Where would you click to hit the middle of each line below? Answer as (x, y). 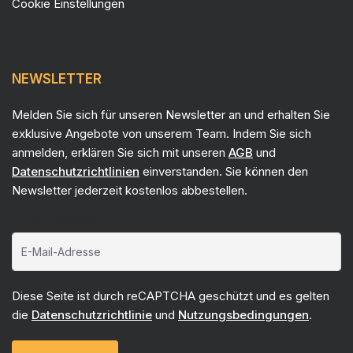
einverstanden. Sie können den (224, 171)
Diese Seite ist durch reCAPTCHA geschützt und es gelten (171, 296)
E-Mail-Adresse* (58, 220)
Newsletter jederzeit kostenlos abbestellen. (130, 190)
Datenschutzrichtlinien (76, 171)
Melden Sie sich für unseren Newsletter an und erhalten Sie (171, 115)
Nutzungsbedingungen (243, 315)
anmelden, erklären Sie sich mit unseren (120, 152)
